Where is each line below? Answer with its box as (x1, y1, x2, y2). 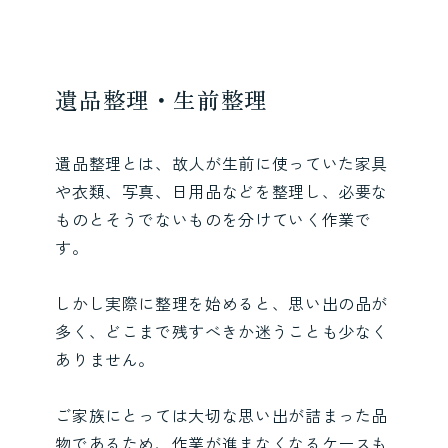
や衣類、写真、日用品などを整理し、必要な (55, 178, 389, 203)
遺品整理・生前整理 (55, 82, 269, 115)
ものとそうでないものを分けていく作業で (55, 206, 372, 231)
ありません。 (55, 346, 156, 371)
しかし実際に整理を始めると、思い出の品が (55, 290, 389, 315)
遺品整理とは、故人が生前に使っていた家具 (55, 150, 389, 175)
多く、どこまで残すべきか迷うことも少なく (55, 318, 389, 343)
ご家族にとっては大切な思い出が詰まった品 (55, 402, 389, 427)
